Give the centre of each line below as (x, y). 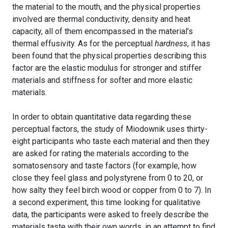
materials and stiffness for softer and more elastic (102, 80)
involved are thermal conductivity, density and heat (101, 19)
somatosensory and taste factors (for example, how (104, 166)
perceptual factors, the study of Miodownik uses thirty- (110, 129)
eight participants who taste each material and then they (111, 141)
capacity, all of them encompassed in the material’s (103, 32)
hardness (171, 44)
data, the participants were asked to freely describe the (110, 215)
